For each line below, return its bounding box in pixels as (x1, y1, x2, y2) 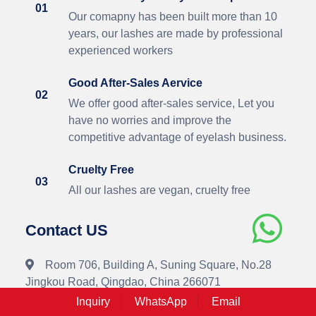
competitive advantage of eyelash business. (68, 131, 286, 143)
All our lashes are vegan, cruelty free (68, 184, 250, 196)
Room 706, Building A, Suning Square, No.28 (45, 259, 272, 271)
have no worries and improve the (68, 114, 231, 126)
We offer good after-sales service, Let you (68, 97, 274, 109)
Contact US (25, 221, 108, 239)
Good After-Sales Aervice (68, 77, 202, 89)
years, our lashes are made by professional (68, 28, 283, 39)
